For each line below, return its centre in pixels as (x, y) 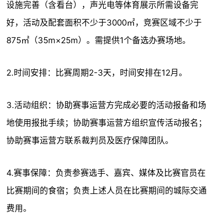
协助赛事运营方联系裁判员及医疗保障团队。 (90, 140)
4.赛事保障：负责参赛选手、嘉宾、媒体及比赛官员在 (106, 173)
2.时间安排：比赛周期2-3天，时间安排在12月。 (97, 73)
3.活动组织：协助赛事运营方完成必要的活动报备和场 (107, 105)
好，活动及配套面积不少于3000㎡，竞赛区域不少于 (104, 23)
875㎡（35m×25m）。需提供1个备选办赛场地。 (99, 40)
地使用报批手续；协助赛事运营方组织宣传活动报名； (107, 123)
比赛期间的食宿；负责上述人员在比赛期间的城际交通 (107, 191)
